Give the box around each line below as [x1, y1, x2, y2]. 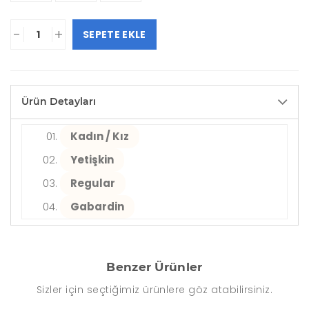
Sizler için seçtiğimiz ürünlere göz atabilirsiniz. [37, 282, 272, 297]
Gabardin [70, 199, 124, 214]
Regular [70, 175, 115, 190]
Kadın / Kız [70, 128, 129, 143]
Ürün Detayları [21, 94, 96, 108]
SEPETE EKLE [83, 27, 146, 41]
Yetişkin [70, 152, 114, 167]
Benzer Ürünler [106, 259, 203, 274]
